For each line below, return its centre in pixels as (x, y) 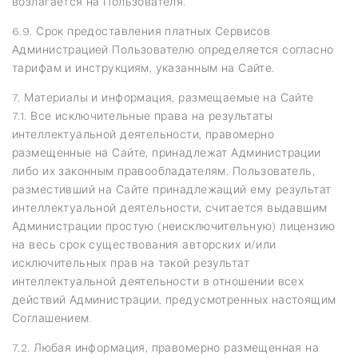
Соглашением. (52, 318)
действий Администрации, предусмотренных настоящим (174, 299)
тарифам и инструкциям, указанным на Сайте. (143, 68)
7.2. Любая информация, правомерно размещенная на (166, 347)
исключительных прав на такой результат (131, 263)
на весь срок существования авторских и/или (144, 244)
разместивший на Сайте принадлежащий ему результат (172, 189)
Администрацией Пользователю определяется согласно (173, 49)
